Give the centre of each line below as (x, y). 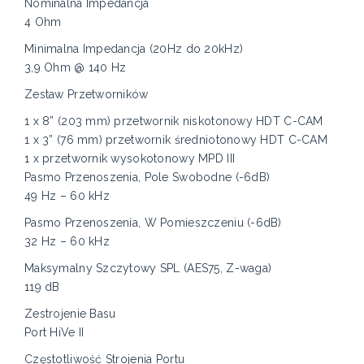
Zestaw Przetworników (87, 95)
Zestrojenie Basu (70, 314)
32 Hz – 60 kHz (67, 242)
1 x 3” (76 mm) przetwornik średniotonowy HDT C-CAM (176, 140)
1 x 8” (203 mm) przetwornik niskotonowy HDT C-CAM (174, 121)
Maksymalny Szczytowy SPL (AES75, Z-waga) (148, 269)
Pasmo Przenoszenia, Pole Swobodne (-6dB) (147, 178)
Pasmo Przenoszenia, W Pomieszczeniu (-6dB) (153, 223)
